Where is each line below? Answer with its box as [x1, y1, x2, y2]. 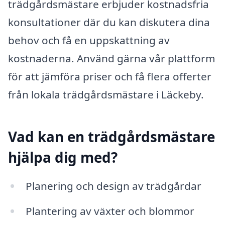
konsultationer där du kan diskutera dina [8, 15, 210, 29]
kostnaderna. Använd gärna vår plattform [8, 51, 215, 65]
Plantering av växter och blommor [25, 204, 194, 218]
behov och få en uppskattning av [8, 33, 170, 47]
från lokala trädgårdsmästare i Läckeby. [8, 87, 204, 101]
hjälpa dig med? [8, 147, 118, 167]
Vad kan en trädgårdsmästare [8, 127, 215, 146]
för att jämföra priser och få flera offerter [8, 69, 211, 83]
